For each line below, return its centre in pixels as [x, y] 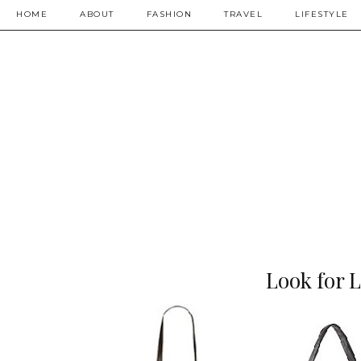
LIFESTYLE [322, 14]
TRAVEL [243, 14]
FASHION [169, 14]
